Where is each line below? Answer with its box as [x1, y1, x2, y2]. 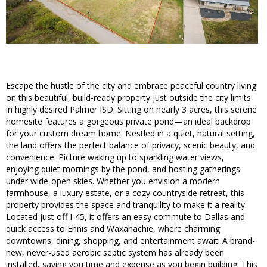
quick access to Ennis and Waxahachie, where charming [6, 223, 220, 235]
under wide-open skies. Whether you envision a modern [6, 175, 220, 187]
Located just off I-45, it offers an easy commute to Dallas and [6, 211, 245, 223]
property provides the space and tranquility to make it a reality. [6, 199, 247, 211]
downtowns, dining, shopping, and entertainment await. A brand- [6, 235, 255, 247]
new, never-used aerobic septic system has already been [6, 247, 224, 259]
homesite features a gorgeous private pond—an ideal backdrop [6, 116, 251, 128]
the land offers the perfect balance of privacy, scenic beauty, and [6, 139, 255, 151]
